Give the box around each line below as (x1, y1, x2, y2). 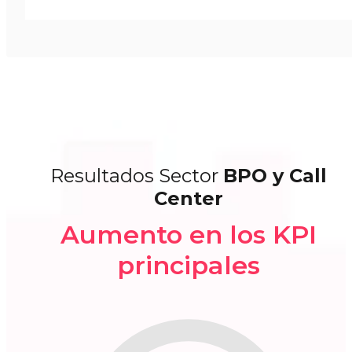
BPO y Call (223, 163, 327, 187)
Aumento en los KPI (60, 218, 317, 250)
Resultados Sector (50, 163, 223, 187)
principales (117, 249, 260, 280)
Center (154, 186, 223, 210)
